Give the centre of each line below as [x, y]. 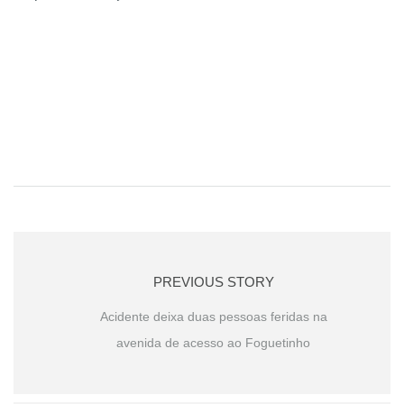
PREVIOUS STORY [213, 282]
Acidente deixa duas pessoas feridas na [213, 317]
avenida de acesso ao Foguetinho [213, 343]
